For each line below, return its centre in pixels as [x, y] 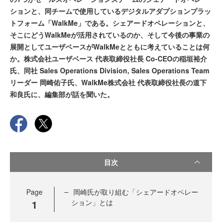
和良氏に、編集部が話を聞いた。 [62, 94]
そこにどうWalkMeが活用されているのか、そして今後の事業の [110, 35]
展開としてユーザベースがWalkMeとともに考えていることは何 [110, 47]
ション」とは [92, 202]
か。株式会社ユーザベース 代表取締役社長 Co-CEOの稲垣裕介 [109, 59]
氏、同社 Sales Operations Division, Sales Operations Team [110, 71]
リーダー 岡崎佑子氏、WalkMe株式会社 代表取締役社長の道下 [108, 83]
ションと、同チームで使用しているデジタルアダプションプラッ [111, 11]
